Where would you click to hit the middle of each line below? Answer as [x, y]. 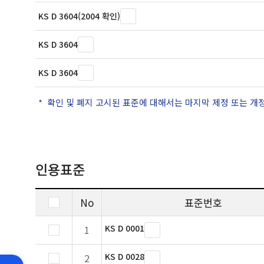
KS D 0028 [125, 256]
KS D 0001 [125, 228]
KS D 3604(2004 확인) [79, 16]
